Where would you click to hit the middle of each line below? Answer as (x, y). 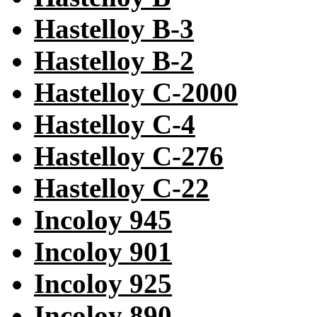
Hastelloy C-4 (115, 125)
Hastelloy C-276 (129, 156)
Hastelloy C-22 (122, 188)
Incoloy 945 (103, 220)
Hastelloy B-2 (114, 61)
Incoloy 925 (103, 284)
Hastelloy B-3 (114, 29)
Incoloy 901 (103, 252)
